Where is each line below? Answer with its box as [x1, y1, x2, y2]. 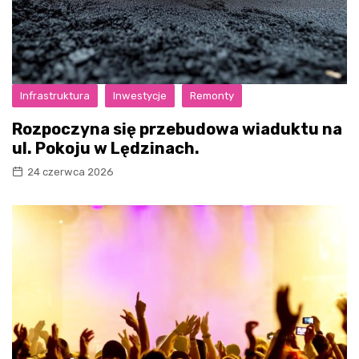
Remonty [190, 89, 234, 102]
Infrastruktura [20, 89, 90, 102]
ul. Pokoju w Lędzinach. [12, 138, 200, 158]
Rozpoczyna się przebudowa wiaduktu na [12, 119, 342, 139]
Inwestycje [113, 89, 167, 102]
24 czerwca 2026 [27, 165, 114, 178]
